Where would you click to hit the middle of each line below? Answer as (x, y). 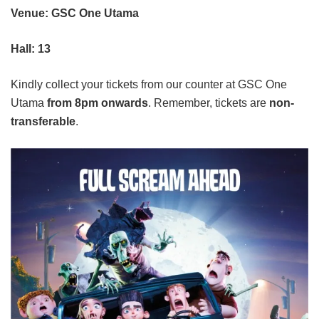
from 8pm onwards (98, 103)
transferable (43, 122)
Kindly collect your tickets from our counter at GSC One (149, 85)
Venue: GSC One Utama (75, 14)
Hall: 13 (31, 49)
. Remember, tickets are (209, 103)
